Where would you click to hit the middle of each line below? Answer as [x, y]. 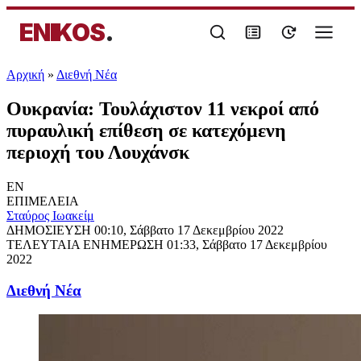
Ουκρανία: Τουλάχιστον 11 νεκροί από [163, 108]
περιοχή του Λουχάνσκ [98, 152]
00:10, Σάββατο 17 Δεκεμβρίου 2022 [189, 230]
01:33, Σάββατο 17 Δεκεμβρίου [247, 244]
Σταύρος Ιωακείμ [50, 215]
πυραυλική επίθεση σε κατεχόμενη [146, 130]
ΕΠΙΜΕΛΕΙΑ [43, 201]
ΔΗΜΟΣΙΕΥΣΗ [50, 230]
